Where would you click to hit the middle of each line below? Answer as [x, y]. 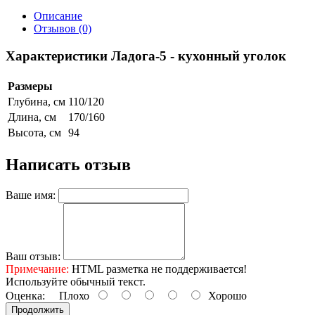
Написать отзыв [68, 164]
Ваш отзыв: [33, 256]
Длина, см [32, 117]
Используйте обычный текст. [76, 281]
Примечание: [37, 269]
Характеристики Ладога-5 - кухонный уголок [146, 56]
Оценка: [25, 295]
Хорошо [225, 295]
